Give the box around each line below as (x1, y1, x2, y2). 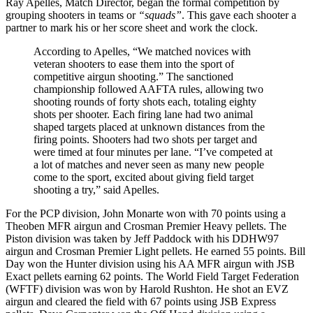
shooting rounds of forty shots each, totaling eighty (34, 95, 256, 108)
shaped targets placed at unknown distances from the (34, 120, 265, 133)
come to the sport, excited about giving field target (34, 170, 254, 183)
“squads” (138, 8, 182, 21)
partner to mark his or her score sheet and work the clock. (6, 21, 258, 34)
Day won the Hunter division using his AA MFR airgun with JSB (6, 257, 295, 270)
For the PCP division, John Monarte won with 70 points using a (6, 207, 286, 219)
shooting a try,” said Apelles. (34, 183, 159, 196)
